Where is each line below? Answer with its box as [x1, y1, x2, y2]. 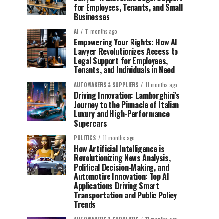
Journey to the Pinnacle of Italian [74, 99, 179, 110]
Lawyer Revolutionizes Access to [74, 45, 178, 57]
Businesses [74, 11, 110, 22]
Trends [74, 198, 96, 210]
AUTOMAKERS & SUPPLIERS [74, 81, 138, 88]
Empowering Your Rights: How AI [74, 36, 177, 48]
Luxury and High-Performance [74, 108, 170, 120]
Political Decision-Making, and [74, 161, 169, 173]
